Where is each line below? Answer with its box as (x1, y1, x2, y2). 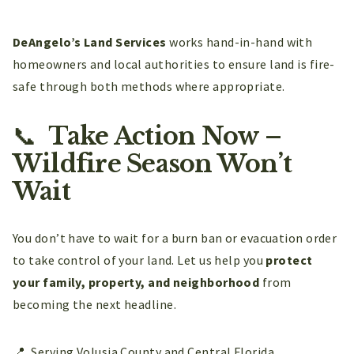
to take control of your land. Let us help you (13, 251, 266, 268)
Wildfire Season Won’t (13, 149, 292, 179)
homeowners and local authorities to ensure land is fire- (13, 56, 335, 73)
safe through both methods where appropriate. (13, 78, 285, 95)
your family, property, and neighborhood (13, 273, 260, 290)
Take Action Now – (42, 121, 281, 152)
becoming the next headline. (13, 296, 177, 312)
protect (265, 251, 313, 268)
